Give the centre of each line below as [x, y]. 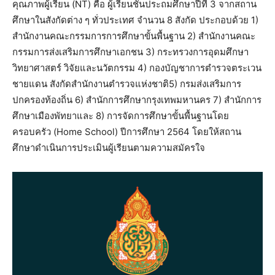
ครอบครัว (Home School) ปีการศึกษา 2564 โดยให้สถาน [127, 131]
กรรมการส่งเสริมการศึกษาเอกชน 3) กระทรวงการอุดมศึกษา [130, 52]
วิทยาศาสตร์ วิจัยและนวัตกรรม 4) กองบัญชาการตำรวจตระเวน [137, 68]
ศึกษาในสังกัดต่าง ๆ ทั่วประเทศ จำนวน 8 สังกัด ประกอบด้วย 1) [135, 20]
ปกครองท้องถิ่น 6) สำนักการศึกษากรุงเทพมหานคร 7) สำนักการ [137, 99]
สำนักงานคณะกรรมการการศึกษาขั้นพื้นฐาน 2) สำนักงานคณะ [134, 36]
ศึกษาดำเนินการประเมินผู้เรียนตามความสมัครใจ [109, 147]
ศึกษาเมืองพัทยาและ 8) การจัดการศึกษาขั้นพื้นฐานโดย [121, 115]
